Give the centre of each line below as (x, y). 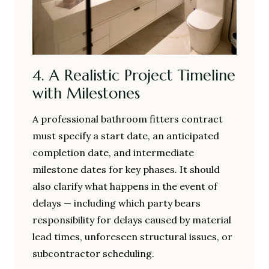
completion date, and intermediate (113, 152)
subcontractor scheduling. (93, 253)
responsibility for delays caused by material (132, 219)
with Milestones (86, 94)
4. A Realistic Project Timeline (134, 76)
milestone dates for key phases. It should (126, 169)
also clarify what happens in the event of (125, 186)
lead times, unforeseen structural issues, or (132, 236)
